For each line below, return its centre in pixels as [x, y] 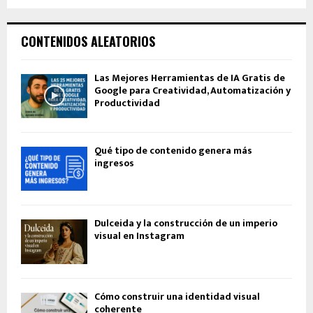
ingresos [114, 163]
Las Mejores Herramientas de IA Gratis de [190, 78]
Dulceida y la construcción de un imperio [186, 224]
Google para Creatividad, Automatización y [192, 90]
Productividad [127, 103]
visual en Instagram [139, 236]
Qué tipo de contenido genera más [173, 150]
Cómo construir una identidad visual [177, 296]
